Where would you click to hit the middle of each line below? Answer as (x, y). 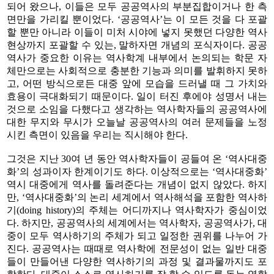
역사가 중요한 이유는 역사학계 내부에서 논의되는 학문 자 (137, 57)
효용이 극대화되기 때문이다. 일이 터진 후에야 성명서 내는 (137, 96)
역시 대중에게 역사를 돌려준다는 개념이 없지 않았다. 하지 (137, 184)
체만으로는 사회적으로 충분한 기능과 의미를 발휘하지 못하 (137, 70)
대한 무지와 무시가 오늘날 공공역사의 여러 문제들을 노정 (137, 122)
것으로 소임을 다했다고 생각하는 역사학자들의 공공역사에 (137, 109)
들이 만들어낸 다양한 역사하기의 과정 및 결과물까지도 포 (137, 261)
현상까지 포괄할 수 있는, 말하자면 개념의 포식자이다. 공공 (137, 45)
